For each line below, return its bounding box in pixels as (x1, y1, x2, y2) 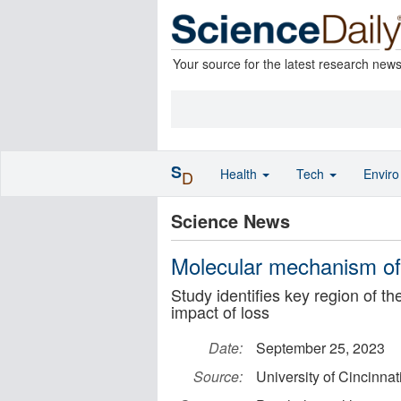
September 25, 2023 (256, 337, 385, 358)
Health (220, 165, 260, 183)
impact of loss (171, 300, 269, 323)
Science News (171, 208, 290, 234)
